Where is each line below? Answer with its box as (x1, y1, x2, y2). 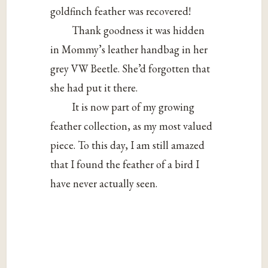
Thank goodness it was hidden (72, 23, 205, 38)
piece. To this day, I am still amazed (50, 138, 205, 153)
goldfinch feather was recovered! (50, 4, 191, 19)
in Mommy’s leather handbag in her (50, 42, 208, 57)
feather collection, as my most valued (50, 119, 213, 133)
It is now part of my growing (72, 100, 195, 114)
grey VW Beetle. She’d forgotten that (50, 62, 211, 76)
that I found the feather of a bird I (50, 157, 200, 172)
